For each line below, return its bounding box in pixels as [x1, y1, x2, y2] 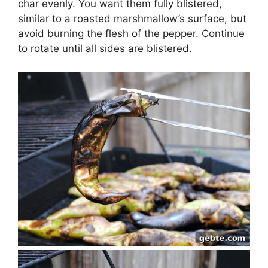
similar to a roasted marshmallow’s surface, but [18, 13, 246, 25]
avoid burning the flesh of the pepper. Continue [18, 28, 245, 39]
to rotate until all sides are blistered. [18, 42, 192, 54]
